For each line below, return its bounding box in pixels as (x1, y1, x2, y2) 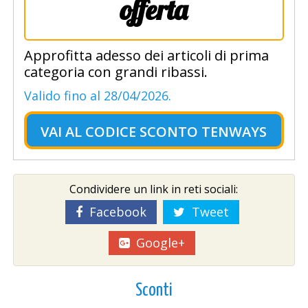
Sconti (135, 282, 173, 300)
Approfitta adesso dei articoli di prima (23, 46, 269, 65)
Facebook (82, 203, 146, 221)
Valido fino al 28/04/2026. (23, 87, 171, 104)
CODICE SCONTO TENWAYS (85, 122, 267, 142)
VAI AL (41, 122, 82, 142)
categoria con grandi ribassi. (23, 63, 208, 82)
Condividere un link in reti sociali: (69, 181, 239, 197)
